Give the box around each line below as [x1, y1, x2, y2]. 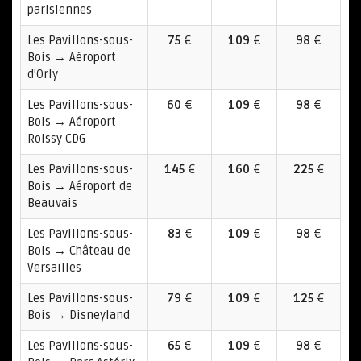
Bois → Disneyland [27, 308, 130, 322]
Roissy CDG [27, 131, 85, 146]
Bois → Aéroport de [27, 179, 132, 193]
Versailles [27, 260, 81, 275]
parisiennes [27, 2, 92, 17]
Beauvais [27, 196, 77, 210]
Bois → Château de [27, 243, 131, 258]
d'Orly [27, 67, 58, 81]
